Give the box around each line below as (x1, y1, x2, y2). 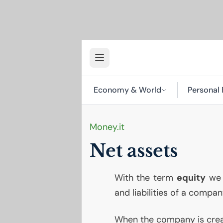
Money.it (89, 121, 124, 133)
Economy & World (93, 85, 161, 95)
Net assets (89, 140, 178, 162)
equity (177, 172, 206, 184)
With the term (114, 172, 177, 184)
